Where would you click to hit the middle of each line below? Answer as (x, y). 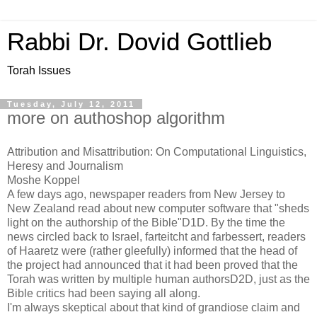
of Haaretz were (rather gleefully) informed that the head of (152, 250)
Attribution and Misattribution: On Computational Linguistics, (157, 151)
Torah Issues (39, 70)
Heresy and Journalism (65, 166)
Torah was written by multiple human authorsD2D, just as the (158, 279)
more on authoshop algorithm (116, 118)
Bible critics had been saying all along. (104, 293)
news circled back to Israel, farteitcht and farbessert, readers (156, 236)
